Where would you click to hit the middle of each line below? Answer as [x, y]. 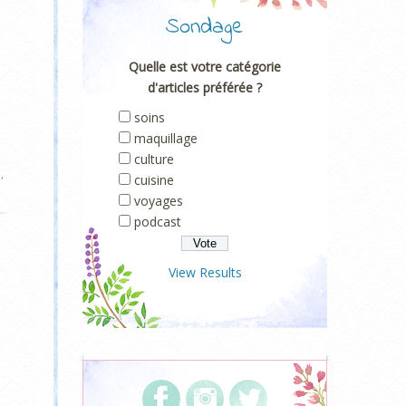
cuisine [154, 180]
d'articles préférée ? [205, 87]
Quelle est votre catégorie [205, 67]
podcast [158, 222]
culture [154, 159]
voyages [159, 201]
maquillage [166, 138]
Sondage [205, 28]
